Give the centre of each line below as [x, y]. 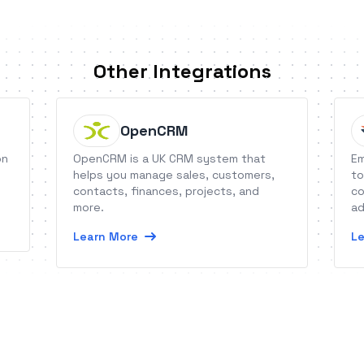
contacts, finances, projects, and [167, 191]
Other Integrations [182, 71]
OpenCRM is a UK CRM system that [170, 158]
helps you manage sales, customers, [174, 175]
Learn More [106, 236]
